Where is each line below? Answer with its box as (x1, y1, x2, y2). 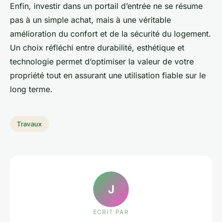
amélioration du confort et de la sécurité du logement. (10, 29, 211, 39)
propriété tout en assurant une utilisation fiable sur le (10, 70, 206, 81)
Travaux (17, 120, 42, 128)
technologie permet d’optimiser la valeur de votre (10, 56, 194, 67)
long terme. (10, 84, 53, 95)
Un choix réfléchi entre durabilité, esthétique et (10, 43, 184, 53)
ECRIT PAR (93, 208, 129, 216)
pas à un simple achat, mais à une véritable (10, 15, 171, 25)
